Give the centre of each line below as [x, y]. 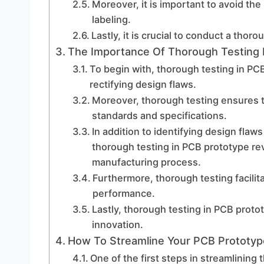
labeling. [111, 19]
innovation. [117, 225]
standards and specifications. [159, 115]
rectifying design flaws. [143, 84]
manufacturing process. [146, 162]
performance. [123, 193]
